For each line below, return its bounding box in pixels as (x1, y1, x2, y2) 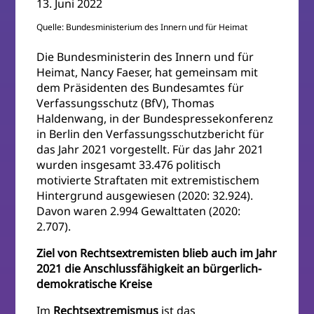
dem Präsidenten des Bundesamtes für (36, 80, 245, 96)
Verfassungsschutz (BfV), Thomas (36, 95, 215, 111)
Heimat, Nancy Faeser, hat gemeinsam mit (36, 64, 259, 81)
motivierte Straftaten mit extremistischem (36, 172, 260, 189)
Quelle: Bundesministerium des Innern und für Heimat (36, 21, 248, 34)
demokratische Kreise (36, 276, 153, 292)
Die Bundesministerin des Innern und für (36, 49, 254, 65)
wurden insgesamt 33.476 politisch (36, 157, 221, 173)
